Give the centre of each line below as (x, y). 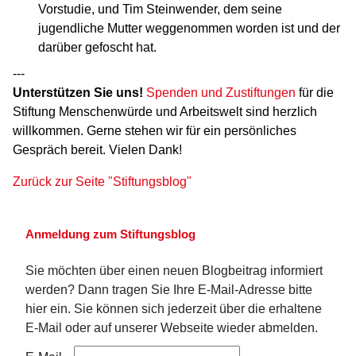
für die (315, 92)
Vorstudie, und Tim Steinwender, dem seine (160, 9)
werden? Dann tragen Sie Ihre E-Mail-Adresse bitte (169, 289)
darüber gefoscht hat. (97, 47)
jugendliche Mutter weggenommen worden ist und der (189, 28)
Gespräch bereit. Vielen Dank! (97, 149)
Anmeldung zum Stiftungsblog (110, 234)
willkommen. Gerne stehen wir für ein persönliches (155, 130)
